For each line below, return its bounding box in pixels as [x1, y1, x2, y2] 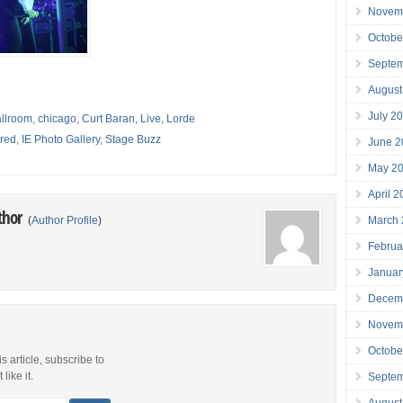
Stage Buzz [105, 133, 162, 147]
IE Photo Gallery [22, 133, 101, 147]
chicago [38, 112, 77, 126]
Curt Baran [82, 112, 136, 126]
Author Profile [31, 214, 99, 228]
